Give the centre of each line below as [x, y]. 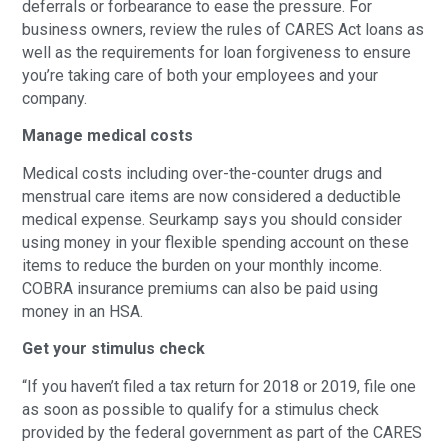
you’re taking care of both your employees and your [200, 75]
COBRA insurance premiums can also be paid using [200, 288]
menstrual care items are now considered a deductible [212, 196]
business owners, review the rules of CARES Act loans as [223, 29]
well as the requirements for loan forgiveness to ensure [217, 52]
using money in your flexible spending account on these [216, 242]
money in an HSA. [83, 311]
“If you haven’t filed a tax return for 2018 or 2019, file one [219, 386]
